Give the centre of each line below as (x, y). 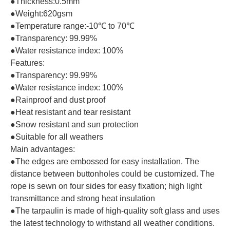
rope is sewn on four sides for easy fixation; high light (106, 186)
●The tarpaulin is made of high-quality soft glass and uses (115, 210)
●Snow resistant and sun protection (74, 124)
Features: (27, 63)
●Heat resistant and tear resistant (70, 112)
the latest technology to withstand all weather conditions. (112, 223)
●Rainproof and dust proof (58, 100)
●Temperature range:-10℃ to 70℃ (72, 26)
